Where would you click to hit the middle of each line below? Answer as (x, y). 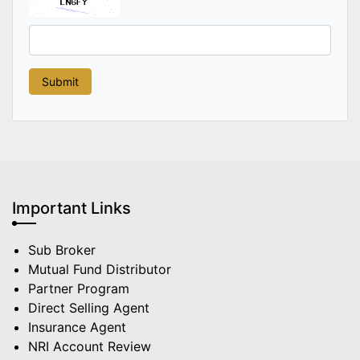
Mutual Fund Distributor (100, 270)
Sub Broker (62, 250)
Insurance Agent (77, 327)
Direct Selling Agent (89, 308)
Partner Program (79, 289)
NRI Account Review (90, 347)
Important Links (72, 209)
